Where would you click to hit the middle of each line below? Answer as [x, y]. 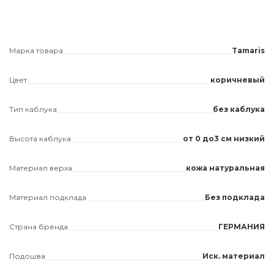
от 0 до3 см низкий [224, 139]
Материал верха [41, 168]
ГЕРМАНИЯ [242, 227]
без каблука [239, 109]
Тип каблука [33, 109]
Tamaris [248, 50]
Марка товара [36, 50]
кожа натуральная [225, 168]
